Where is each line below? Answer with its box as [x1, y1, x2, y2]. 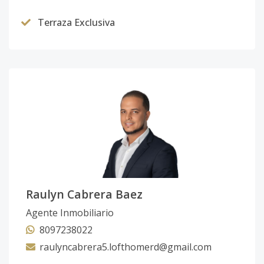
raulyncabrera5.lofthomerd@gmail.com [39, 240, 212, 253]
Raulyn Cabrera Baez [26, 186, 143, 202]
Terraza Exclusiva [38, 16, 115, 29]
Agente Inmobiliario [26, 206, 114, 219]
